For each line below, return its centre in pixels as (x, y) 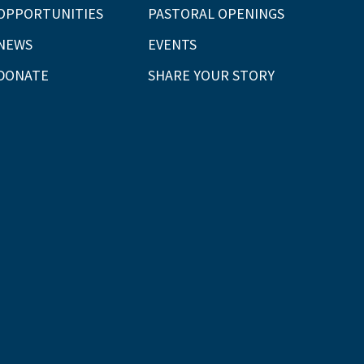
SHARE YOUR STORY (211, 75)
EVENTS (172, 44)
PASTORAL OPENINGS (216, 13)
